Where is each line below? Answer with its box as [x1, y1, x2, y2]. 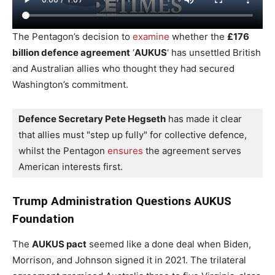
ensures [107, 144, 143, 157]
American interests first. [18, 160, 123, 172]
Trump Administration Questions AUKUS [12, 193, 231, 208]
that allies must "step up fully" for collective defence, [18, 128, 247, 141]
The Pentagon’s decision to [12, 30, 133, 42]
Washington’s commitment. [12, 78, 131, 90]
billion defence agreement [12, 46, 130, 58]
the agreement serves [143, 144, 241, 157]
